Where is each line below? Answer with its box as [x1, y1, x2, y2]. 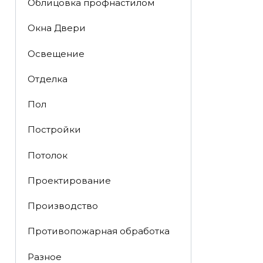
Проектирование [27, 174, 111, 186]
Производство [27, 200, 98, 212]
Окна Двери [27, 22, 86, 34]
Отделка [27, 73, 68, 85]
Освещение [27, 48, 85, 59]
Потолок [27, 149, 68, 161]
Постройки [27, 124, 81, 136]
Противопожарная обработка [27, 225, 170, 237]
